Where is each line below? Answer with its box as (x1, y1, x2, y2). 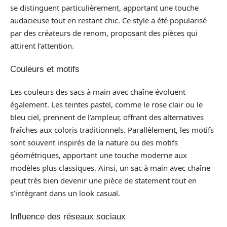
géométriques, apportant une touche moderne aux (10, 150, 187, 160)
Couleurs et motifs (10, 64, 80, 74)
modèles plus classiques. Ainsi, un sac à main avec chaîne (10, 163, 210, 173)
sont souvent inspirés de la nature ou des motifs (10, 137, 178, 147)
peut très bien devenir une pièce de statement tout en (10, 175, 197, 185)
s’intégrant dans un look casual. (10, 188, 120, 198)
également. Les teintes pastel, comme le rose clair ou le (10, 99, 203, 109)
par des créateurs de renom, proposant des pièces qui (10, 28, 198, 38)
